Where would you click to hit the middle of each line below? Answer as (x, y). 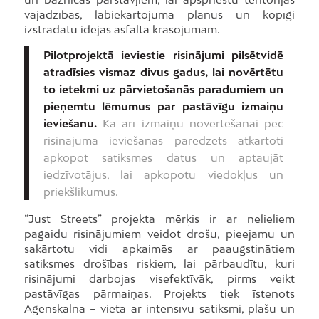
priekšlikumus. (80, 192)
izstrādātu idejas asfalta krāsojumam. (122, 30)
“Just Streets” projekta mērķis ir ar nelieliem (159, 219)
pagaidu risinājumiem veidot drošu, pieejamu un (159, 234)
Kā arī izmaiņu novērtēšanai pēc (190, 124)
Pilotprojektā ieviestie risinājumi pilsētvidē (163, 55)
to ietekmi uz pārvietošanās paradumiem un (163, 89)
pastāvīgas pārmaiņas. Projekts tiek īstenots (159, 294)
